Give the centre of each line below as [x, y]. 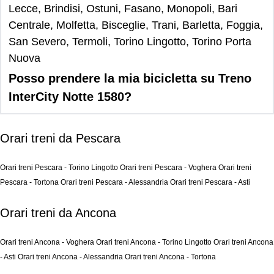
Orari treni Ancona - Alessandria [71, 257]
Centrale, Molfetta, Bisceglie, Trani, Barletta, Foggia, [136, 25]
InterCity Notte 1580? [70, 97]
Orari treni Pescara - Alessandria [115, 182]
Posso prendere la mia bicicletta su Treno [130, 78]
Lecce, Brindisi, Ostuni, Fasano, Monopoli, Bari [123, 9]
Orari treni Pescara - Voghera [169, 168]
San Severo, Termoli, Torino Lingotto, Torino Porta [130, 42]
